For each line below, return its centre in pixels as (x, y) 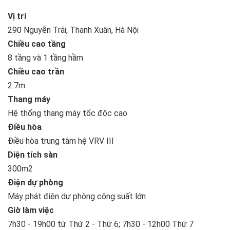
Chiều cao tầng (37, 44)
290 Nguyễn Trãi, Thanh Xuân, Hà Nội (73, 30)
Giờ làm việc (31, 210)
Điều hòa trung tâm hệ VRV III (61, 141)
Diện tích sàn (33, 155)
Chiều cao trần (36, 71)
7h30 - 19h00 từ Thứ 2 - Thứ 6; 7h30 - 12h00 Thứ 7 (101, 224)
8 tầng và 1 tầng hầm (45, 57)
